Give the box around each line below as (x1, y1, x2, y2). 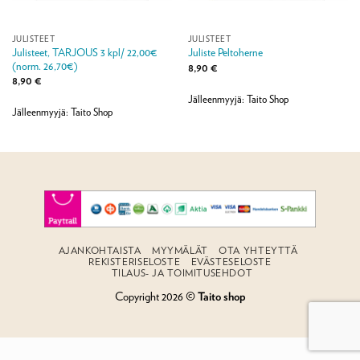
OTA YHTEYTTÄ (219, 244, 298, 257)
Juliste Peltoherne (187, 46, 263, 59)
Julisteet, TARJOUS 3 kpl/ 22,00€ (11, 45, 157, 59)
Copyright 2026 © (114, 289, 198, 304)
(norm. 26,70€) (11, 59, 78, 72)
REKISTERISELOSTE (88, 256, 181, 268)
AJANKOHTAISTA (58, 244, 141, 257)
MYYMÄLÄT (151, 244, 208, 257)
